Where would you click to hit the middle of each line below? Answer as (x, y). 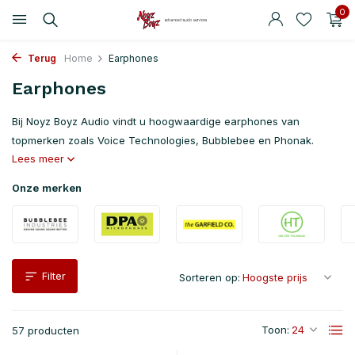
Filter (54, 276)
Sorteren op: (210, 277)
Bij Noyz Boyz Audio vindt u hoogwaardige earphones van (156, 121)
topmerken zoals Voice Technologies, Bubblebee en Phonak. (163, 140)
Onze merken (47, 188)
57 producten (46, 330)
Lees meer (40, 158)
